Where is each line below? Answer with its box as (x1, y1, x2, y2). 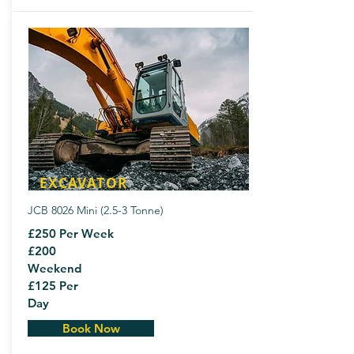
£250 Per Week (28, 226, 114, 241)
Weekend (28, 261, 81, 276)
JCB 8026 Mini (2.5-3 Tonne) (28, 203, 164, 217)
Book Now (62, 321, 120, 336)
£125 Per (28, 278, 78, 293)
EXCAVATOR (40, 174, 128, 192)
